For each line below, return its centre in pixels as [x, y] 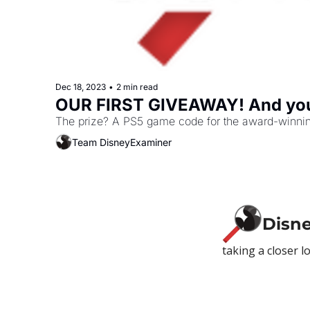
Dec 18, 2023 [81, 87]
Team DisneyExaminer [122, 142]
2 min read [137, 87]
